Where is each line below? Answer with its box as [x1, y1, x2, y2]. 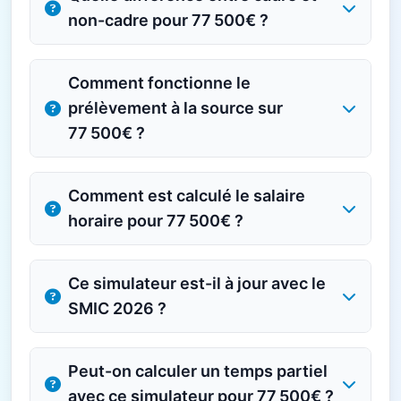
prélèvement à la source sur [68, 98, 283, 117]
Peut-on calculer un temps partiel [68, 362, 328, 380]
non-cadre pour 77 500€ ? [68, 11, 269, 30]
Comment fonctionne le [68, 73, 251, 92]
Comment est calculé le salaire [68, 186, 305, 205]
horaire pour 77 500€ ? [68, 211, 243, 230]
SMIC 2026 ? [68, 299, 166, 318]
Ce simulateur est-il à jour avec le [68, 274, 326, 293]
